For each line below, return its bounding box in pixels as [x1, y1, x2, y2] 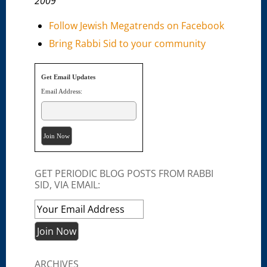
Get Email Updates [41, 73, 96, 81]
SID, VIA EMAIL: [35, 178, 101, 191]
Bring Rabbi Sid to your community [49, 36, 206, 50]
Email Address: [41, 88, 83, 95]
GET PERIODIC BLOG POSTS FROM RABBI [35, 166, 214, 180]
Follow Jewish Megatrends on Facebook [49, 18, 225, 32]
